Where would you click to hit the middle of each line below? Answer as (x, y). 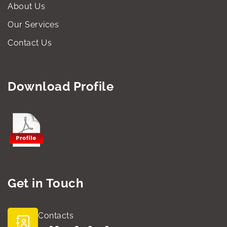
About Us (26, 6)
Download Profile (61, 86)
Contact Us (30, 43)
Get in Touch (46, 183)
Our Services (33, 24)
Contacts (56, 216)
